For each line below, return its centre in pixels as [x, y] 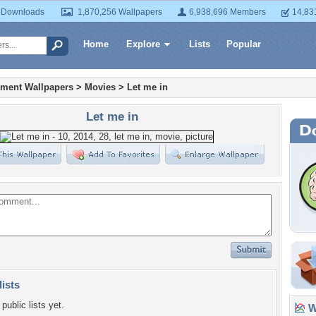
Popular [244, 44]
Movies [100, 87]
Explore [143, 44]
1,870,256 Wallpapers [120, 12]
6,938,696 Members [227, 12]
